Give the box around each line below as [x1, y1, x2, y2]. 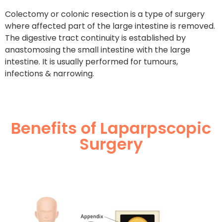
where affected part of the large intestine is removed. [5, 20, 215, 32]
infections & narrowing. [5, 67, 94, 79]
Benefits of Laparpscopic [11, 117, 211, 140]
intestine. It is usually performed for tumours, [5, 55, 178, 67]
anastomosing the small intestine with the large [5, 44, 190, 55]
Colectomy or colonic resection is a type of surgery [5, 8, 205, 20]
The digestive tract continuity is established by [5, 32, 186, 44]
